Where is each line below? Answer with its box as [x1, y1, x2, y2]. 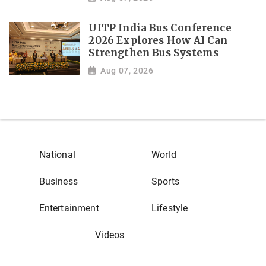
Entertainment [39, 202, 99, 214]
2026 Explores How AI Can [88, 34, 228, 47]
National [39, 148, 75, 160]
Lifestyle [151, 202, 188, 214]
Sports [151, 175, 179, 187]
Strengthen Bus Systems [88, 47, 219, 60]
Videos [95, 229, 125, 240]
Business [39, 175, 78, 187]
